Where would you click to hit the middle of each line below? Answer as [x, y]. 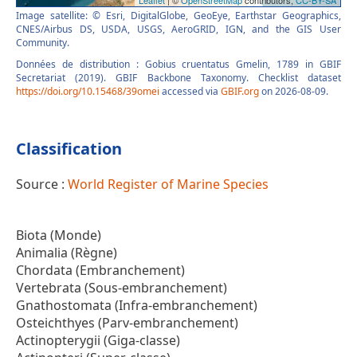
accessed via [190, 91]
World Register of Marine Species [168, 184]
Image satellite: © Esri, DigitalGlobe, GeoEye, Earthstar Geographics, [178, 16]
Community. [43, 43]
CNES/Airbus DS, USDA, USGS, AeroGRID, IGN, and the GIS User [178, 29]
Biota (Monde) [59, 235]
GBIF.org [240, 91]
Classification [69, 149]
